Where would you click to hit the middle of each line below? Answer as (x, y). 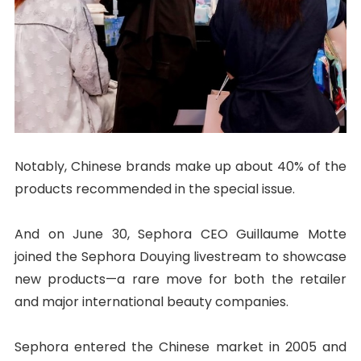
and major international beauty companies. (151, 301)
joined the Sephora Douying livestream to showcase (180, 256)
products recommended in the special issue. (154, 189)
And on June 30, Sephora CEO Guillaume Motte (180, 234)
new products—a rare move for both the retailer (180, 279)
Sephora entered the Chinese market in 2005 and (180, 346)
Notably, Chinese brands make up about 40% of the (180, 166)
